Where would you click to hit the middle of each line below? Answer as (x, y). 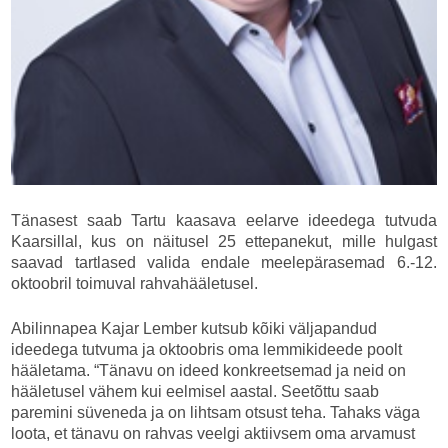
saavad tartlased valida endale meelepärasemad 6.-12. (224, 263)
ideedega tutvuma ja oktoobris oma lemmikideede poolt (207, 350)
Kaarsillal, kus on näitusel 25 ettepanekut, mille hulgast (224, 242)
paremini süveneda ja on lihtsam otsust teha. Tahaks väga (216, 413)
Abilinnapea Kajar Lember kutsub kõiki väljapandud (194, 329)
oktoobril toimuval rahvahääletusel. (137, 284)
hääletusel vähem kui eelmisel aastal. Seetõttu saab (195, 392)
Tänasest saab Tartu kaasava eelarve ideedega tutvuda (224, 221)
